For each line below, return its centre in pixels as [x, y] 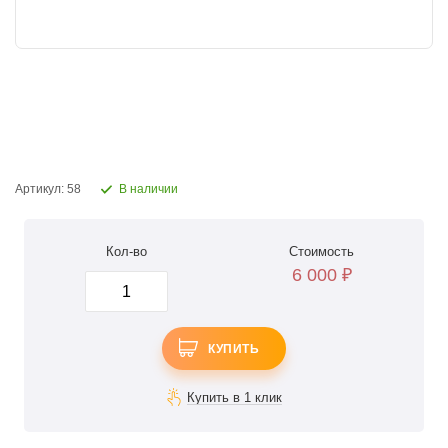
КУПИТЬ [234, 349]
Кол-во [126, 251]
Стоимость [321, 251]
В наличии [148, 189]
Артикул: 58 [48, 189]
